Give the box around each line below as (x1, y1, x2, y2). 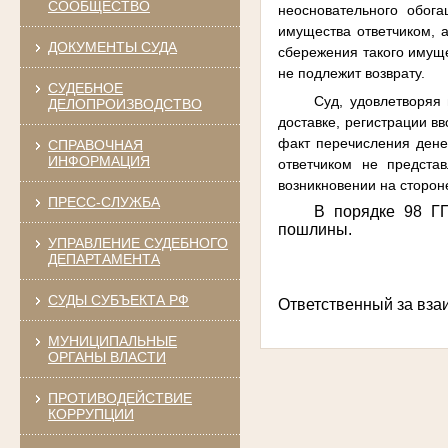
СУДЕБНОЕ (47, 79, 123, 96)
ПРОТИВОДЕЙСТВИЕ (47, 389, 192, 406)
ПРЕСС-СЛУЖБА (47, 193, 160, 210)
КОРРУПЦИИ (47, 405, 134, 422)
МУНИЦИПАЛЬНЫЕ (47, 332, 177, 349)
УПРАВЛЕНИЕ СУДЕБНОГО (47, 234, 228, 251)
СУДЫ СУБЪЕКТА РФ (47, 291, 189, 308)
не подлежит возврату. (278, 64, 426, 81)
